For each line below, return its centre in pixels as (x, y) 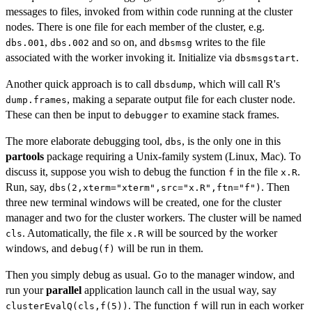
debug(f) (93, 249)
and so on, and (124, 42)
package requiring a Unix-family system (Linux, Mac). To (172, 157)
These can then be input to (65, 115)
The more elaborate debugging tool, (85, 141)
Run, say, (28, 187)
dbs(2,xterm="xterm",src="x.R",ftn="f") (155, 188)
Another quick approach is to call (80, 84)
